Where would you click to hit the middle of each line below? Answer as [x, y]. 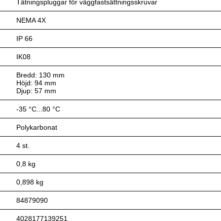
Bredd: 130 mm [41, 75]
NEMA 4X [31, 20]
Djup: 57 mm [37, 91]
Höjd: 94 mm [37, 83]
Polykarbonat [37, 127]
